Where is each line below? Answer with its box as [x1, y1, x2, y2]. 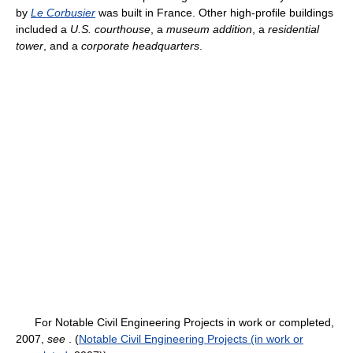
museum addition [166, 23, 252, 35]
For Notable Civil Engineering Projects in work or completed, [16, 316, 334, 329]
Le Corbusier [31, 6, 95, 19]
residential [268, 23, 319, 35]
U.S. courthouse [70, 23, 150, 35]
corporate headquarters [81, 39, 199, 52]
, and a [43, 39, 81, 52]
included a [16, 23, 70, 35]
